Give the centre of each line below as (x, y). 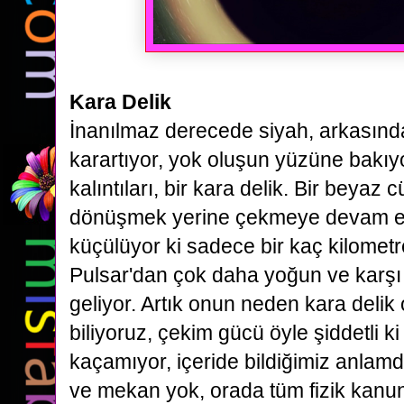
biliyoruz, (114, 333)
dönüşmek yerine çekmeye (197, 217)
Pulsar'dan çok (141, 275)
